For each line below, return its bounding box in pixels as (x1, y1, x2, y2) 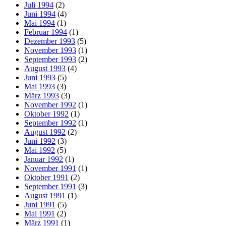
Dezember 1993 (24, 37, 75, 46)
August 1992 (24, 128, 66, 137)
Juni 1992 (24, 137, 55, 146)
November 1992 (24, 100, 76, 109)
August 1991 (24, 191, 66, 200)
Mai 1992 (24, 146, 55, 155)
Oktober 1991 (24, 173, 69, 182)
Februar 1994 (24, 28, 67, 37)
